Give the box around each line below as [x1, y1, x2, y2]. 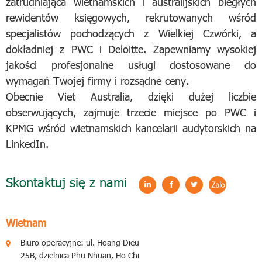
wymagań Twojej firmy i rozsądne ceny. [6, 74, 189, 87]
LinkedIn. [6, 137, 49, 150]
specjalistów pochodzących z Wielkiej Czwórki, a [6, 26, 256, 40]
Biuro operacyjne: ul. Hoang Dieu [20, 237, 139, 248]
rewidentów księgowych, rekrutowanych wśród [6, 11, 256, 24]
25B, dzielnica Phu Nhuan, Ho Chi [20, 250, 139, 261]
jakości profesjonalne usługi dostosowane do [6, 58, 256, 71]
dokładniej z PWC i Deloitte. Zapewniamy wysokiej [6, 42, 256, 56]
